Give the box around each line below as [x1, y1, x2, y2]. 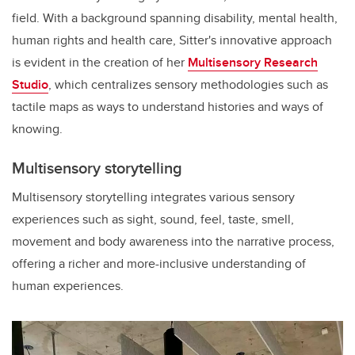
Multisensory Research [188, 53, 318, 72]
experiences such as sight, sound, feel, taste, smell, [12, 210, 294, 229]
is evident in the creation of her [12, 53, 188, 72]
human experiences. [12, 277, 124, 296]
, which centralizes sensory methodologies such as [48, 75, 328, 94]
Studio [12, 75, 48, 94]
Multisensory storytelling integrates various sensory [12, 188, 295, 207]
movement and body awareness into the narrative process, [12, 232, 334, 251]
